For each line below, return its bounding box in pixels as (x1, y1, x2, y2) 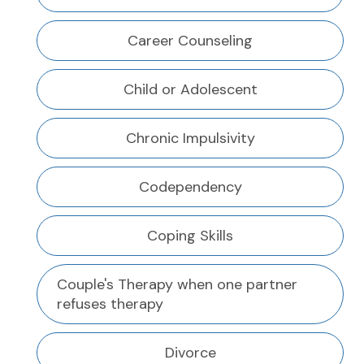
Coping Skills (147, 226, 233, 246)
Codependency (138, 177, 242, 197)
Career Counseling (128, 31, 253, 51)
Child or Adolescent (123, 80, 258, 100)
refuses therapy (57, 294, 163, 314)
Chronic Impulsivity (125, 128, 255, 149)
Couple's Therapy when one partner (57, 275, 297, 295)
